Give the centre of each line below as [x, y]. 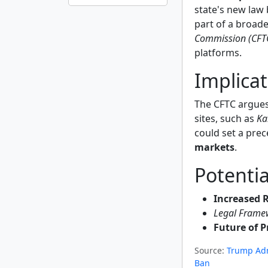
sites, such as [226, 119]
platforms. [218, 53]
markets [214, 147]
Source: [209, 251]
